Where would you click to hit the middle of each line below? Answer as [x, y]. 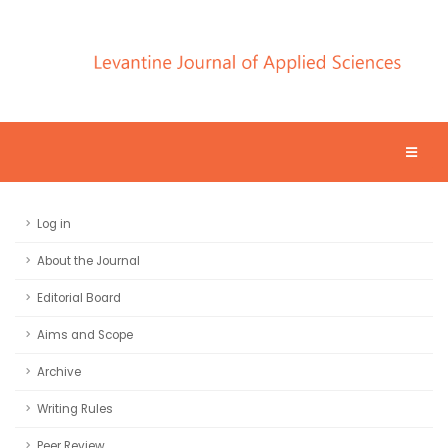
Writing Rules [75, 409]
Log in [54, 224]
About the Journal [88, 261]
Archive [59, 372]
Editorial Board [79, 298]
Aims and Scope [85, 335]
